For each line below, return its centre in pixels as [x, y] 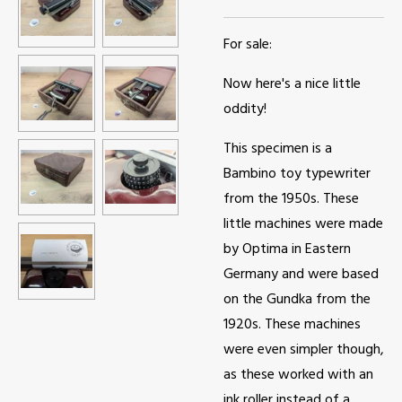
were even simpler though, [304, 350]
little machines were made [303, 224]
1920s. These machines [292, 325]
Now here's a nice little [292, 84]
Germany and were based [301, 275]
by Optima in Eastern [287, 249]
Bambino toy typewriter [297, 174]
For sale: [248, 45]
